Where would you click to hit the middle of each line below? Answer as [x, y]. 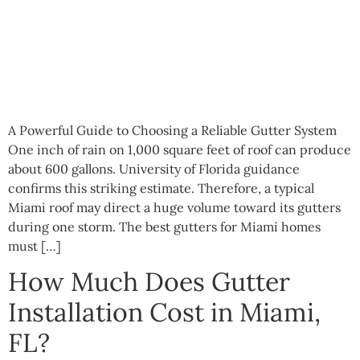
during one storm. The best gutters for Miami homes [164, 226]
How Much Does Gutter [149, 282]
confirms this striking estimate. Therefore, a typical [161, 188]
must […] [35, 245]
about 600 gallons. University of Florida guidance [154, 168]
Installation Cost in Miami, [164, 313]
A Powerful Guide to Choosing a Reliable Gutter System [172, 130]
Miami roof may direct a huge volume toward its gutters [174, 207]
